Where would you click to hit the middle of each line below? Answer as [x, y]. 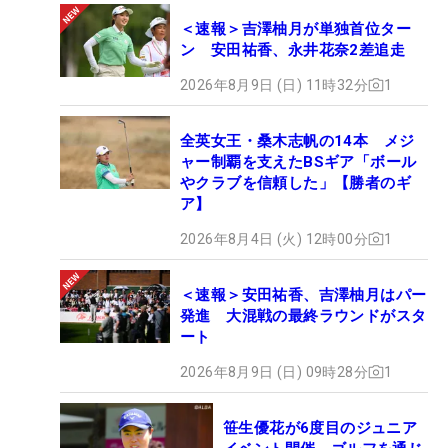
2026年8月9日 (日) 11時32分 [274, 84]
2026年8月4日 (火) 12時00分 [274, 238]
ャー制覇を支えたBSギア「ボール [298, 161]
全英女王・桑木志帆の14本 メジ [297, 140]
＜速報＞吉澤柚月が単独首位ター [295, 28]
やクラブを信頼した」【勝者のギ [295, 182]
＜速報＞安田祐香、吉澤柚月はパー [303, 294]
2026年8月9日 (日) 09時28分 [274, 371]
